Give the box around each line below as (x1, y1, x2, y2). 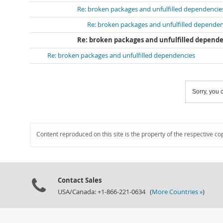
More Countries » (152, 188, 203, 196)
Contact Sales (58, 176, 102, 185)
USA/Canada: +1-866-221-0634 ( (58, 188, 152, 196)
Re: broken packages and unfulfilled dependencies (47, 51, 195, 60)
